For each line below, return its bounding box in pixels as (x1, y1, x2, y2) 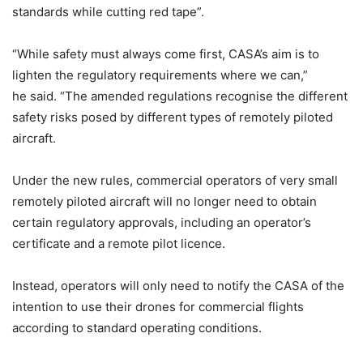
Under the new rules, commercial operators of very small (12, 173, 338, 188)
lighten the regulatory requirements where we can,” (12, 67, 308, 83)
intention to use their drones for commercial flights (12, 299, 304, 314)
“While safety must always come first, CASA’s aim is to (12, 46, 319, 62)
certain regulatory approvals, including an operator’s (12, 215, 311, 230)
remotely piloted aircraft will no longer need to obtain (12, 194, 317, 209)
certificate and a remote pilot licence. (12, 236, 225, 251)
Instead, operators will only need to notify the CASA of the (12, 278, 344, 293)
